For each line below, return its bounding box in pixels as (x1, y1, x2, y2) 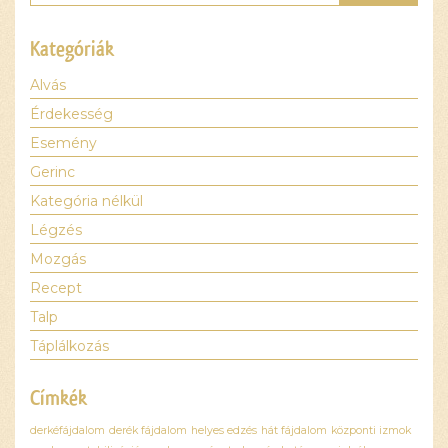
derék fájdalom (109, 423, 187, 437)
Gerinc (30, 162, 75, 181)
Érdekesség (30, 104, 113, 123)
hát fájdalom (261, 423, 327, 437)
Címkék (30, 384, 87, 411)
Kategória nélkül (30, 191, 143, 210)
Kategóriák (30, 35, 114, 62)
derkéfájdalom (30, 423, 105, 437)
